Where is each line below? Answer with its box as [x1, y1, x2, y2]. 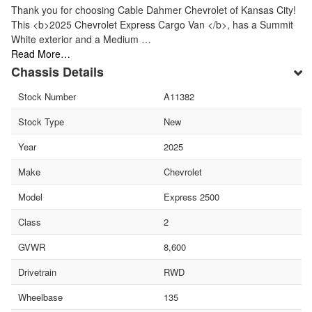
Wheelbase [18, 290, 63, 304]
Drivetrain [18, 265, 56, 279]
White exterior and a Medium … [11, 31, 151, 46]
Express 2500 [163, 189, 219, 203]
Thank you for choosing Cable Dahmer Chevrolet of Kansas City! [11, 2, 296, 17]
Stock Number [18, 89, 76, 103]
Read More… [11, 46, 70, 61]
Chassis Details [11, 62, 104, 81]
